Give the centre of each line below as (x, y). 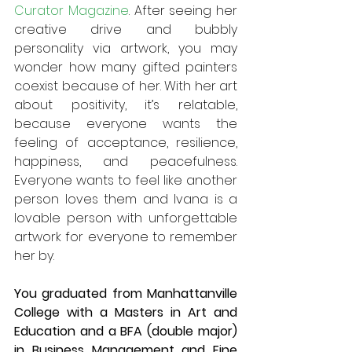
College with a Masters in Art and (126, 312)
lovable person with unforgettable (126, 218)
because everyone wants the (126, 124)
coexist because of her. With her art (126, 86)
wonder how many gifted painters (126, 67)
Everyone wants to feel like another (126, 180)
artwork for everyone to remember (126, 237)
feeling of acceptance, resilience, (126, 143)
